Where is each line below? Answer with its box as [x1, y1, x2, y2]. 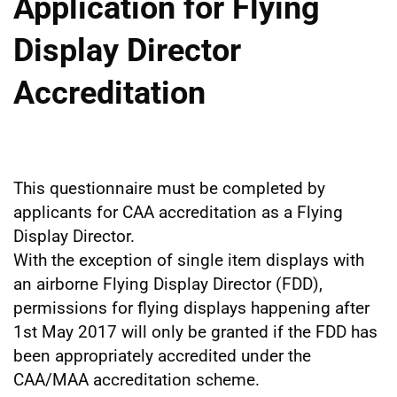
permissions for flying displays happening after [13, 297, 370, 318]
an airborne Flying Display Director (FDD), [13, 273, 323, 294]
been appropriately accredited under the [13, 345, 311, 366]
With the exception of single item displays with [13, 249, 364, 270]
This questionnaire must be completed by [13, 177, 325, 198]
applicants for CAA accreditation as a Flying [13, 201, 343, 222]
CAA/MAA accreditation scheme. [13, 369, 260, 390]
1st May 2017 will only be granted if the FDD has [13, 321, 378, 342]
